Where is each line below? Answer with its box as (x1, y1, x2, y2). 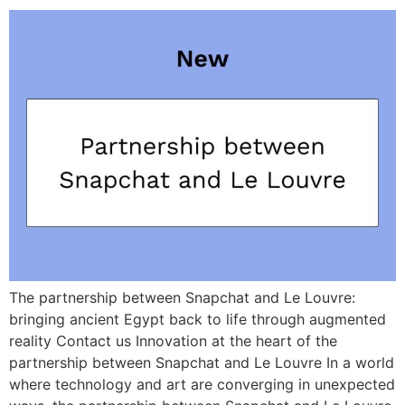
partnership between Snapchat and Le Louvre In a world (9, 353, 394, 372)
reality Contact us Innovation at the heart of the (9, 331, 337, 350)
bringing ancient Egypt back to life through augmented (9, 309, 386, 328)
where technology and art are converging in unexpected (9, 374, 395, 393)
